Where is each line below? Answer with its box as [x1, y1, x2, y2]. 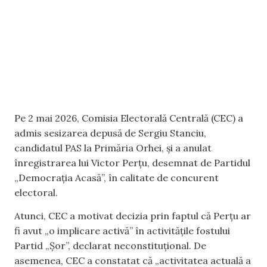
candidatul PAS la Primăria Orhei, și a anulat [14, 141, 212, 154]
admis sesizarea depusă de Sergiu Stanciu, [14, 126, 206, 139]
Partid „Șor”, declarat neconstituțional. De [14, 240, 206, 252]
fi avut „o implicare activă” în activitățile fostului [14, 225, 230, 237]
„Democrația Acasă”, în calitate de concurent [14, 171, 219, 184]
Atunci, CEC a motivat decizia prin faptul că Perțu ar [14, 210, 251, 222]
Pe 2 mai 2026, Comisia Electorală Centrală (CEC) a [14, 111, 243, 124]
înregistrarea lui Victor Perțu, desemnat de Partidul [14, 156, 250, 169]
